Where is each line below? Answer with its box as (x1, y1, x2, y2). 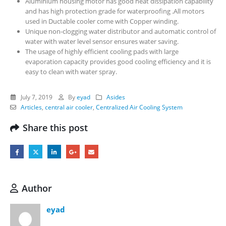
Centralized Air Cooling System (95, 102, 183, 111)
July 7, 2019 (19, 92, 52, 101)
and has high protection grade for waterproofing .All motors (25, 6, 204, 16)
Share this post (23, 121, 88, 134)
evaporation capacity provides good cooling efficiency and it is (25, 56, 211, 66)
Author (22, 182, 52, 195)
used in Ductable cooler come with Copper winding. (25, 16, 179, 26)
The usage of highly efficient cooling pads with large (25, 46, 179, 56)
